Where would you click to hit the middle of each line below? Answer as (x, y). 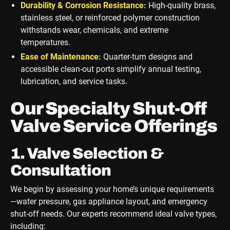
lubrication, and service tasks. (74, 82)
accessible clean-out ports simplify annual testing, (111, 69)
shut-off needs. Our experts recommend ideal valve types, (113, 214)
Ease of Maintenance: (61, 57)
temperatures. (45, 43)
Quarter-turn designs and (147, 57)
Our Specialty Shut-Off (108, 109)
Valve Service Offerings (113, 126)
